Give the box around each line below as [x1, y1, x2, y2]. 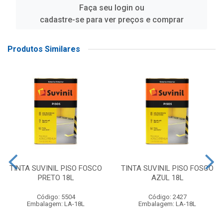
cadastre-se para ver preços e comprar [39, 15, 184, 24]
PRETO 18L [37, 173, 74, 182]
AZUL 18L [151, 173, 184, 182]
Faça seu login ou [79, 3, 144, 12]
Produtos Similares [7, 44, 80, 54]
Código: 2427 [148, 193, 187, 201]
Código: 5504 [36, 193, 75, 201]
